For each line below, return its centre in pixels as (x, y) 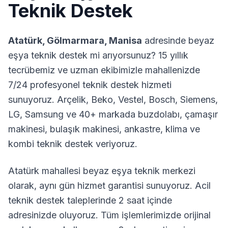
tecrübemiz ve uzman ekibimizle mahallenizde (104, 70)
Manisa (125, 40)
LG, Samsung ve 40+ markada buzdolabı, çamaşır (113, 114)
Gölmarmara (76, 40)
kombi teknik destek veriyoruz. (73, 144)
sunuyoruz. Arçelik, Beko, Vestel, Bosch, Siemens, (113, 99)
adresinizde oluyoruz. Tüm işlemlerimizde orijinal (109, 215)
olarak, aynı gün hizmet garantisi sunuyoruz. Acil (109, 186)
